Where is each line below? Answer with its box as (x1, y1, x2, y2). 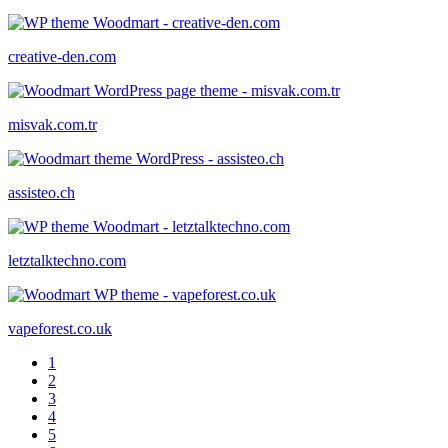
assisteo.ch (8, 183, 75, 201)
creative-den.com (8, 47, 116, 65)
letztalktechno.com (8, 251, 126, 269)
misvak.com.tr (8, 115, 97, 133)
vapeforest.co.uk (8, 319, 112, 337)
